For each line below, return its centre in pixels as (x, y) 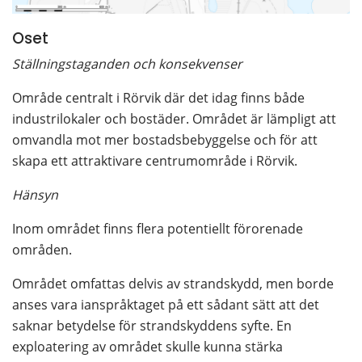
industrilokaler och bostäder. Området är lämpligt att (174, 119)
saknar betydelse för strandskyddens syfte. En (152, 326)
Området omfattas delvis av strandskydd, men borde (173, 284)
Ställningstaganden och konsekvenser (127, 64)
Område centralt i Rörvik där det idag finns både (158, 98)
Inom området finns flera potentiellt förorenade (158, 229)
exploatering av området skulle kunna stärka (147, 347)
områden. (42, 250)
